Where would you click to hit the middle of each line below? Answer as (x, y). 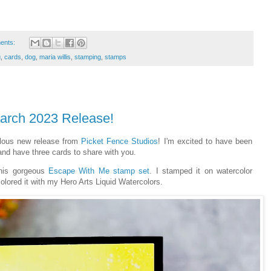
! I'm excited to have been (205, 141)
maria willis (55, 57)
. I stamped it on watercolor (201, 171)
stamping (88, 57)
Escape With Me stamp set (99, 171)
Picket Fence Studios (120, 141)
